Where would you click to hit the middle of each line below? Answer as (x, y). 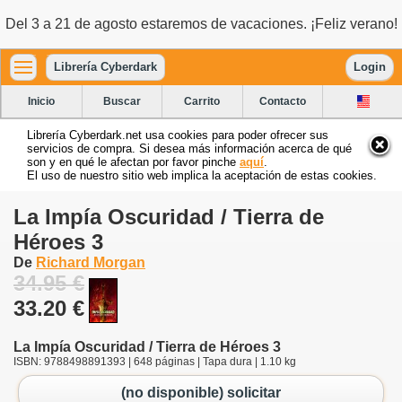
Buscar (122, 101)
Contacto (283, 101)
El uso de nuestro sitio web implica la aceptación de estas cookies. (202, 175)
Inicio (42, 101)
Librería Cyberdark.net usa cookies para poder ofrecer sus (178, 135)
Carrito (202, 101)
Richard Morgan (91, 262)
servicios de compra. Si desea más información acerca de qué (189, 148)
